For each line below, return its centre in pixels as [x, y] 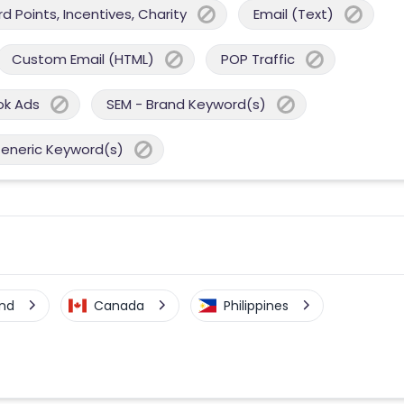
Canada [119, 305]
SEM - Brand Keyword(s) [186, 104]
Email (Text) [294, 14]
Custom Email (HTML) [83, 59]
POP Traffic [258, 59]
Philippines [256, 305]
